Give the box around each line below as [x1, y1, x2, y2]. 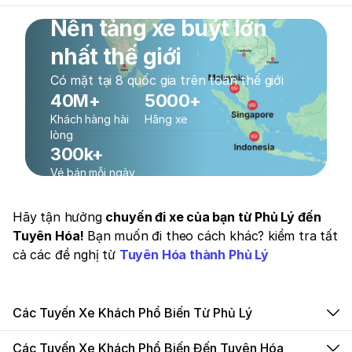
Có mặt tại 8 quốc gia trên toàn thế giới [50, 72, 284, 88]
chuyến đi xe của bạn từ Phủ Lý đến [105, 209, 321, 225]
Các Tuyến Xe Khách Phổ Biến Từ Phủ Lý [13, 305, 252, 321]
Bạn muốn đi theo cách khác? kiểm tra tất [87, 228, 338, 244]
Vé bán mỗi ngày [50, 166, 135, 179]
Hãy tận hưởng [13, 209, 106, 225]
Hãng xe [145, 112, 188, 126]
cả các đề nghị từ [13, 247, 119, 262]
